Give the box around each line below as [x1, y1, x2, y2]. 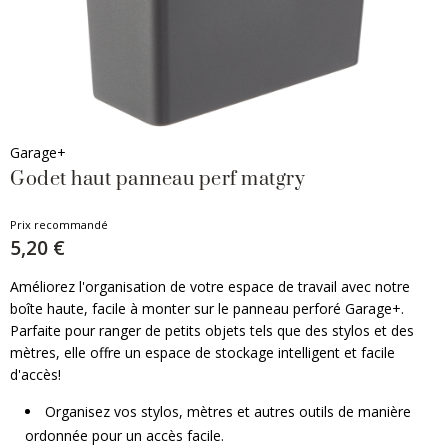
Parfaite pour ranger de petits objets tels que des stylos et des [10, 321, 414, 340]
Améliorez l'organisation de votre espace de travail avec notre [10, 277, 410, 296]
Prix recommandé [10, 217, 108, 232]
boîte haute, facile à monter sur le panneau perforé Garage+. [10, 299, 404, 318]
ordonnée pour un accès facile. [25, 426, 224, 445]
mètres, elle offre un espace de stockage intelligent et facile [10, 343, 395, 362]
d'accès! [10, 365, 61, 384]
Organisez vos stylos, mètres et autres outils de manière [45, 402, 411, 421]
